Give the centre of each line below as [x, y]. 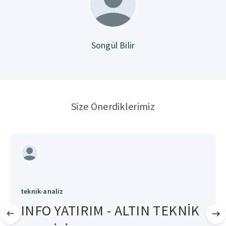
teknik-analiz [42, 191]
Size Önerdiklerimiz [113, 106]
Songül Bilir [113, 45]
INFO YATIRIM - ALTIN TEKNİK [110, 210]
